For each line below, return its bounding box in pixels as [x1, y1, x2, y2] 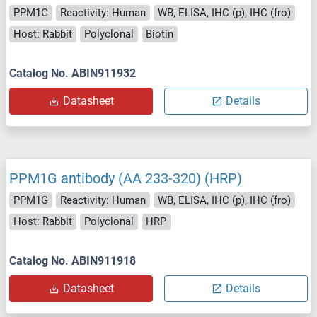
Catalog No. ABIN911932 [9, 66, 136, 80]
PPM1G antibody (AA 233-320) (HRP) [9, 169, 242, 187]
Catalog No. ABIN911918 [9, 253, 136, 267]
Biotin [146, 28, 173, 41]
